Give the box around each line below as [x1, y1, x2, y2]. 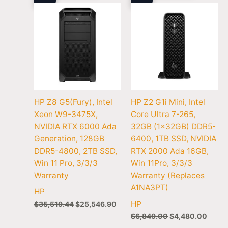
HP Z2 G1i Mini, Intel [131, 97, 206, 107]
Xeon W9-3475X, [34, 109, 98, 119]
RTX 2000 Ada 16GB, [131, 146, 209, 156]
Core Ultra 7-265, [131, 109, 196, 119]
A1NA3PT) [131, 182, 169, 192]
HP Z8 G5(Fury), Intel [34, 97, 112, 107]
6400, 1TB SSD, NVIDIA [131, 133, 217, 144]
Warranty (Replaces [131, 170, 205, 180]
